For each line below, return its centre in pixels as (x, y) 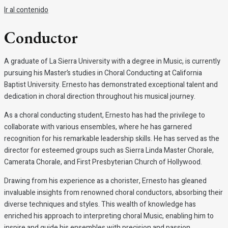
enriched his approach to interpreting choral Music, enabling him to (109, 216)
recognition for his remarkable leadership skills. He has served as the (112, 139)
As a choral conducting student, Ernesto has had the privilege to (105, 115)
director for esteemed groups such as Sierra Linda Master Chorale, (109, 150)
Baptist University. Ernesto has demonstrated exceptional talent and (111, 85)
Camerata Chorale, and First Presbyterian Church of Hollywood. (103, 162)
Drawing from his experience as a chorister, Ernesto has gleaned (105, 181)
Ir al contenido (26, 10)
